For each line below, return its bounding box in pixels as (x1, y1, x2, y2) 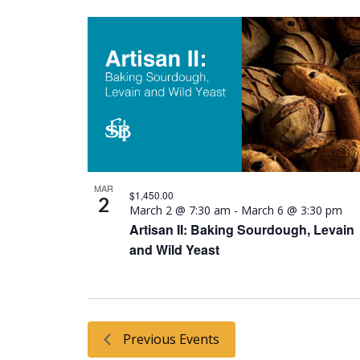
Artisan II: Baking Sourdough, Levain (129, 220, 354, 239)
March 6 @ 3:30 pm (241, 202, 342, 219)
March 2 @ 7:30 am (129, 202, 231, 219)
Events (179, 330, 219, 349)
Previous (123, 330, 179, 349)
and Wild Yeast (129, 240, 219, 260)
